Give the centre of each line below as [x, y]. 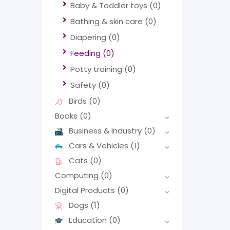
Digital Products [86, 190]
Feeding [87, 53]
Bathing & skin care [108, 22]
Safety [84, 85]
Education [89, 220]
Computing [78, 176]
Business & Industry [106, 131]
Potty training [97, 69]
